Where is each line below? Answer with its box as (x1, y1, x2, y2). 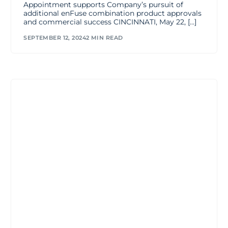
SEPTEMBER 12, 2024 (23, 34, 87, 41)
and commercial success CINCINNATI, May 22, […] (23, 17, 197, 27)
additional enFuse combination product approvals (23, 9, 202, 18)
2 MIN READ (86, 34, 123, 41)
